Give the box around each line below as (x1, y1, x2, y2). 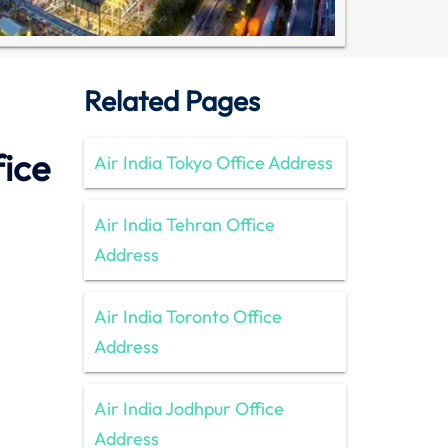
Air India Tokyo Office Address (93, 150, 333, 174)
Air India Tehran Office (93, 212, 275, 236)
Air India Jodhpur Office (93, 396, 284, 420)
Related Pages (83, 82, 260, 118)
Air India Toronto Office (93, 304, 282, 328)
